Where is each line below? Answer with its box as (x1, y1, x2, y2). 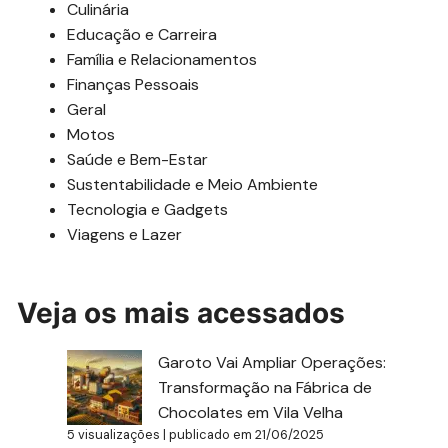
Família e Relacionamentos (67, 48, 258, 70)
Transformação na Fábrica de (158, 376, 373, 398)
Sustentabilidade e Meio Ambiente (67, 173, 319, 195)
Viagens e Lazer (67, 223, 183, 245)
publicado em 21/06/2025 (169, 425, 325, 443)
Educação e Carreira (67, 23, 218, 45)
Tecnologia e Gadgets (67, 198, 229, 220)
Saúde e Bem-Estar (67, 148, 209, 170)
